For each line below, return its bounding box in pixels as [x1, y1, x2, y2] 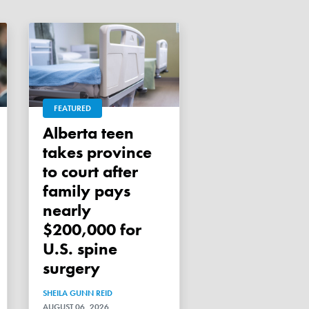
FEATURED [54, 102, 91, 114]
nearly [43, 199, 91, 221]
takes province [43, 141, 152, 163]
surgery [43, 257, 100, 279]
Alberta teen [43, 121, 54, 143]
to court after [43, 160, 138, 182]
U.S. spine [43, 237, 117, 259]
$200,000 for [43, 218, 141, 240]
